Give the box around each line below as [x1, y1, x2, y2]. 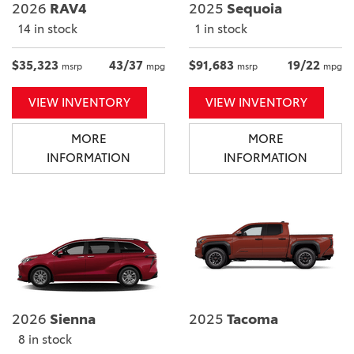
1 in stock [195, 21, 247, 36]
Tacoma [224, 311, 278, 329]
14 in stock [18, 21, 77, 36]
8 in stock [18, 332, 72, 348]
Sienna [47, 311, 96, 329]
